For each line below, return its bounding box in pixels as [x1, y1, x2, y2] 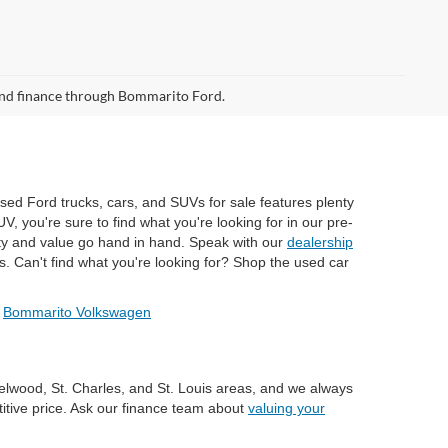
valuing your [248, 400, 325, 417]
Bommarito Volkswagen [3, 304, 151, 321]
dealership [287, 234, 353, 251]
